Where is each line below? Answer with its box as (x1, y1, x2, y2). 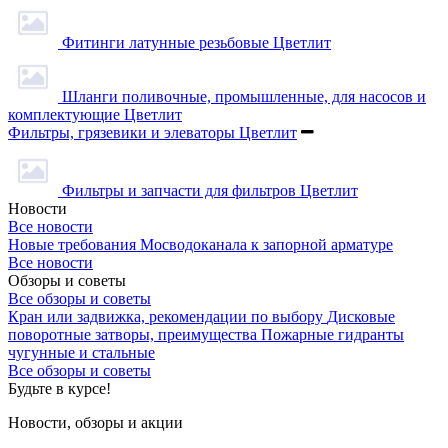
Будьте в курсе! (8, 379, 111, 397)
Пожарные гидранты (261, 325, 404, 343)
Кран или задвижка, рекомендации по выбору (8, 307, 323, 325)
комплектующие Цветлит (8, 105, 182, 123)
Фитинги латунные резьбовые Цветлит (62, 33, 331, 51)
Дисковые (327, 307, 395, 325)
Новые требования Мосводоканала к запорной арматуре (8, 235, 393, 253)
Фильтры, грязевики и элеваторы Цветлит (8, 123, 297, 141)
